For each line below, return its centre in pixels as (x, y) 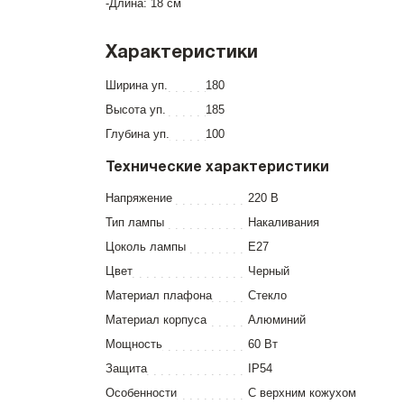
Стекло (267, 295)
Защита (126, 368)
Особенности (141, 393)
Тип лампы (135, 222)
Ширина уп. (137, 85)
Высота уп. (136, 110)
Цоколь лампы (146, 247)
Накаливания (284, 222)
